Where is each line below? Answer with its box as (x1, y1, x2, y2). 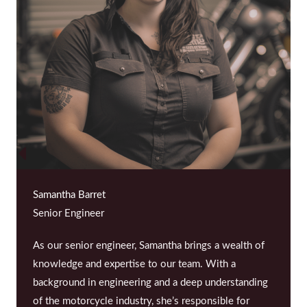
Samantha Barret (33, 189, 106, 200)
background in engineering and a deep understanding (33, 277, 268, 288)
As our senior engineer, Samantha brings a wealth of (33, 240, 265, 251)
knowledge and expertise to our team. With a (33, 258, 236, 269)
